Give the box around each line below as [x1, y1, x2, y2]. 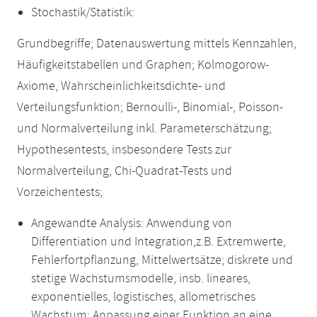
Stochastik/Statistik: [31, 4, 134, 21]
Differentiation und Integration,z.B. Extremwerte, [31, 234, 286, 250]
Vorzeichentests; [17, 184, 103, 201]
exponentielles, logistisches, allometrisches [31, 289, 255, 306]
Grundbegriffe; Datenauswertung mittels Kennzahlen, [17, 35, 296, 52]
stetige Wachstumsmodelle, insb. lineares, [31, 270, 250, 287]
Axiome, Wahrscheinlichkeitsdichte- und [17, 78, 226, 95]
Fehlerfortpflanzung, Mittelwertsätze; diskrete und [31, 252, 293, 269]
